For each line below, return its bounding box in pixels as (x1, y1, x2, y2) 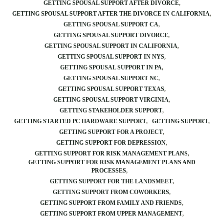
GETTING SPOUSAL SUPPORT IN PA (60, 64, 162, 71)
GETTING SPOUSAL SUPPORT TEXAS (58, 86, 164, 92)
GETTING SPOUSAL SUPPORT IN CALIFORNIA (44, 43, 177, 49)
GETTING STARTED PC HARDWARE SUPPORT (14, 118, 146, 125)
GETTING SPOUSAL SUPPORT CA (64, 21, 158, 28)
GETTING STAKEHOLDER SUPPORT (60, 107, 162, 114)
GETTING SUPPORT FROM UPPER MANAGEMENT (40, 210, 182, 217)
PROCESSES (91, 167, 126, 174)
